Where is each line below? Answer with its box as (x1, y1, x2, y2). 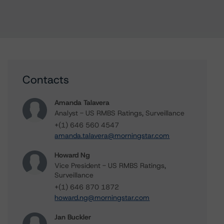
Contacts (22, 72, 69, 87)
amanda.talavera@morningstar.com (54, 131, 170, 140)
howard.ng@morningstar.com (54, 193, 150, 202)
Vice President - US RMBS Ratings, (54, 161, 166, 170)
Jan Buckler (54, 212, 91, 221)
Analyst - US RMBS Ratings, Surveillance (54, 108, 185, 117)
